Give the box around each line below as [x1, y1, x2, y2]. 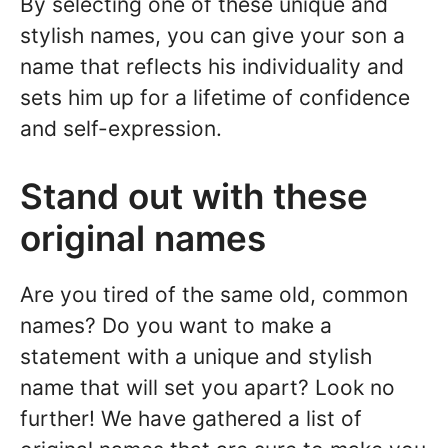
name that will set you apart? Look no [20, 375, 395, 401]
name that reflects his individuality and [20, 53, 404, 79]
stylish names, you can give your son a [20, 22, 405, 48]
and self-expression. [20, 115, 222, 141]
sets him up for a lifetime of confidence [20, 84, 410, 110]
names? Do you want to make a [20, 313, 332, 339]
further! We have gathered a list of [20, 406, 362, 432]
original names [20, 217, 266, 260]
